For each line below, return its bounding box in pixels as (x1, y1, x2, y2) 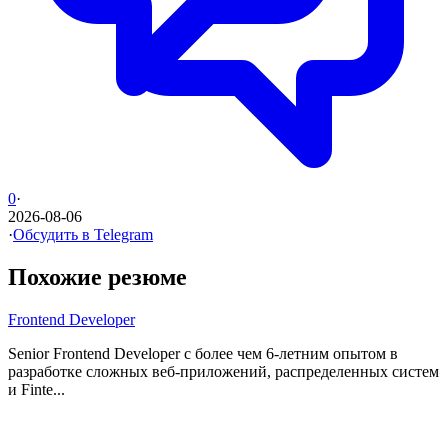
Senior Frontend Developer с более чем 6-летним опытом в (8, 344, 398, 362)
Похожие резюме (8, 263, 187, 290)
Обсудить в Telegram (13, 225, 153, 243)
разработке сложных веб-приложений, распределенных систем (8, 362, 439, 380)
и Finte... (8, 380, 65, 398)
